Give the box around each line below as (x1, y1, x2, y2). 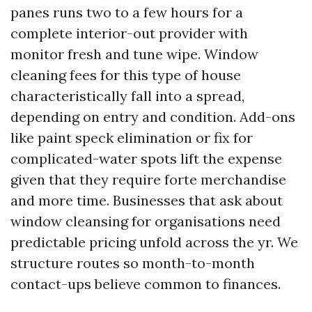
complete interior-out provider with (10, 24, 248, 42)
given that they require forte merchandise (10, 171, 286, 188)
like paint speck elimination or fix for (10, 129, 253, 146)
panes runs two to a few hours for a (10, 3, 243, 21)
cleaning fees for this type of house (10, 66, 241, 84)
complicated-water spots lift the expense (10, 150, 282, 167)
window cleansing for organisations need (10, 212, 281, 230)
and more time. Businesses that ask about (10, 192, 283, 209)
